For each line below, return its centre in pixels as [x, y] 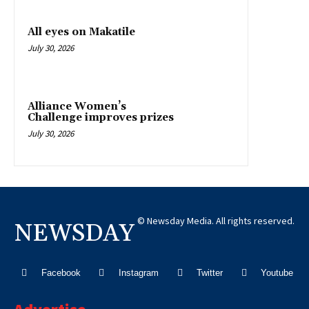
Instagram [139, 272]
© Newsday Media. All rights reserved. [216, 221]
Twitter [210, 272]
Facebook [61, 272]
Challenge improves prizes [101, 118]
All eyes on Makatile [81, 32]
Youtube [277, 272]
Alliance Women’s [77, 107]
